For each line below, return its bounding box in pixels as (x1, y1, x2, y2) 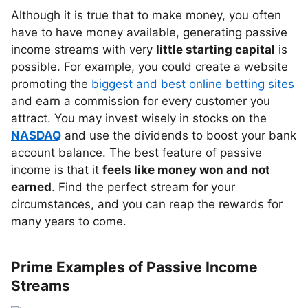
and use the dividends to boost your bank (61, 129, 296, 142)
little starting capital (156, 43, 275, 56)
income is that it (11, 163, 102, 177)
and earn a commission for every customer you (11, 94, 270, 108)
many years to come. (11, 214, 126, 228)
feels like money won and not (102, 163, 270, 177)
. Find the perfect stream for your (52, 180, 235, 194)
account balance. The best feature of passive (11, 146, 262, 159)
